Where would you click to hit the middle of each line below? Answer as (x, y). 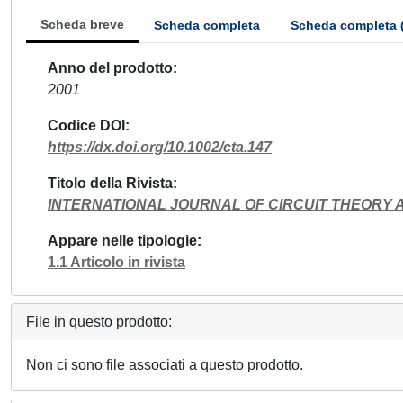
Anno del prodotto (110, 68)
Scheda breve (82, 24)
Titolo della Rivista (110, 183)
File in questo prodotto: (99, 322)
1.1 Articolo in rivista (116, 262)
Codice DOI (86, 125)
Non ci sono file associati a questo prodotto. (165, 365)
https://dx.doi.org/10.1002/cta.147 (160, 147)
